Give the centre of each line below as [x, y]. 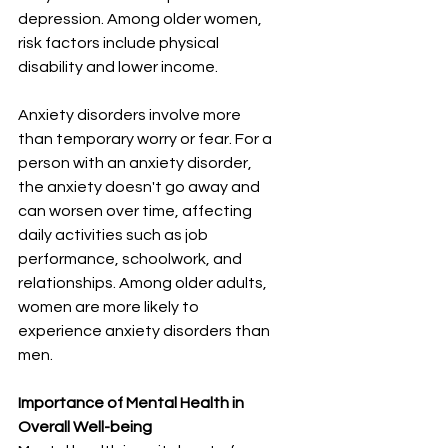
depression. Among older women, [141, 19]
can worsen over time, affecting [136, 211]
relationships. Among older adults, [144, 283]
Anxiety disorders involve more [131, 115]
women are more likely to [110, 307]
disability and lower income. [118, 67]
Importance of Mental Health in [132, 403]
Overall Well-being [85, 427]
